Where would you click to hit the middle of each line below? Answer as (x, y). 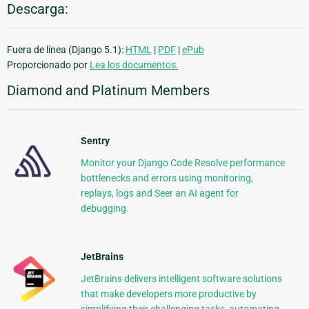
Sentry (95, 141)
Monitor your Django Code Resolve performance (182, 163)
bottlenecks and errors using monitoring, (167, 178)
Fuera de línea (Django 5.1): (66, 50)
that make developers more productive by (168, 294)
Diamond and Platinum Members (108, 91)
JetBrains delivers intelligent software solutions (181, 279)
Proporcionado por (48, 65)
